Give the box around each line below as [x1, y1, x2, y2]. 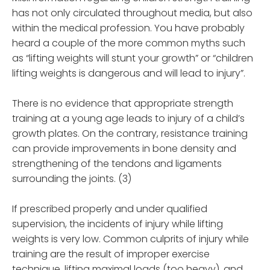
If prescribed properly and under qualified [12, 202, 207, 216]
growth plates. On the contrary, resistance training [12, 127, 248, 141]
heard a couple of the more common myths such [12, 36, 245, 51]
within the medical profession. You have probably [12, 21, 245, 36]
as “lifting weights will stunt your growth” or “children [12, 51, 253, 66]
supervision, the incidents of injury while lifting [12, 217, 223, 231]
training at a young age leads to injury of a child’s [12, 111, 245, 126]
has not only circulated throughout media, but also [12, 6, 253, 20]
